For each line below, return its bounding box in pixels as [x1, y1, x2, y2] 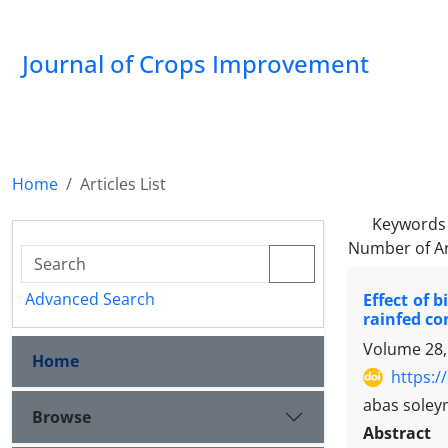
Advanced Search [25, 288, 155, 310]
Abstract [363, 422, 442, 445]
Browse [32, 405, 91, 428]
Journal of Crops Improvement [22, 47, 369, 80]
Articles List [80, 173, 166, 195]
